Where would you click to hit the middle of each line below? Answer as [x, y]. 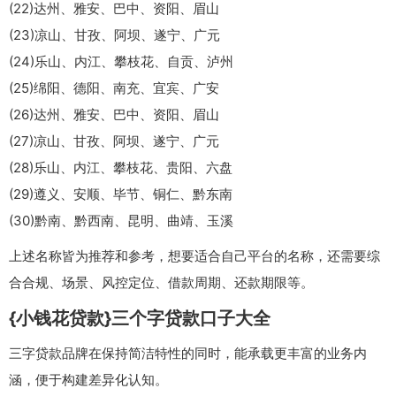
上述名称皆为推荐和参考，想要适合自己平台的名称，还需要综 [194, 256]
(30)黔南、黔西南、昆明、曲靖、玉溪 [121, 221]
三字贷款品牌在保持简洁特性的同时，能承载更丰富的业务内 [188, 354]
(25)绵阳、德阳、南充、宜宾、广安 [114, 88]
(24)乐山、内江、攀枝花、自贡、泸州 [121, 62]
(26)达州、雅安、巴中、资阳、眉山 [114, 115]
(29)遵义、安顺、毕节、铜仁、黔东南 [121, 194]
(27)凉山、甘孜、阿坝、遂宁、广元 [114, 141]
